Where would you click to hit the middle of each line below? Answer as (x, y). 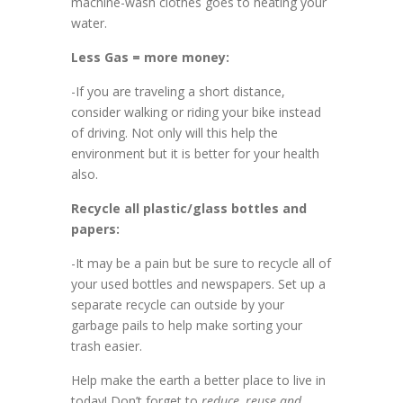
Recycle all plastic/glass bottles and (189, 208)
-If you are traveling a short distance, (178, 91)
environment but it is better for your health (195, 153)
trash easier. (107, 346)
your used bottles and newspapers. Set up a (198, 284)
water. (89, 23)
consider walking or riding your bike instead (196, 112)
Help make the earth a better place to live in (198, 380)
